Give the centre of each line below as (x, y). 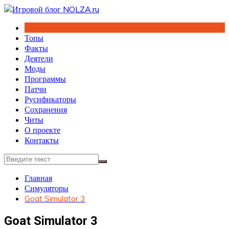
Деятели (39, 58)
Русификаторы (50, 99)
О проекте (42, 130)
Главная (38, 178)
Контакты (42, 140)
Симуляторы (47, 188)
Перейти (19, 9)
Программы (45, 79)
